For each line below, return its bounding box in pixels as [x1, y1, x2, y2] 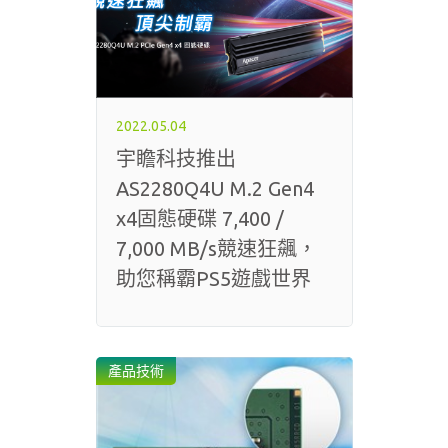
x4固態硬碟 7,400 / [115, 207, 284, 230]
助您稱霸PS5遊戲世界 [115, 267, 311, 290]
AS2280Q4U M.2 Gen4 [115, 177, 314, 200]
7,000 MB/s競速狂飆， [115, 237, 317, 260]
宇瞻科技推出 [115, 147, 236, 170]
